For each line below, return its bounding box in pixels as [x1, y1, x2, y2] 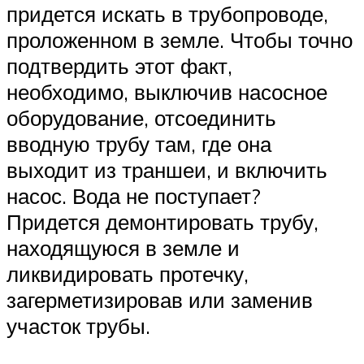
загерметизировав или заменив [6, 286, 313, 313]
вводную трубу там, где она [6, 130, 271, 157]
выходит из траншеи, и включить [6, 156, 327, 183]
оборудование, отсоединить [6, 104, 276, 131]
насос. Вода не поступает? [6, 182, 261, 209]
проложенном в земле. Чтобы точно [6, 26, 353, 53]
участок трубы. [6, 312, 150, 339]
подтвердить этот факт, [6, 52, 232, 79]
